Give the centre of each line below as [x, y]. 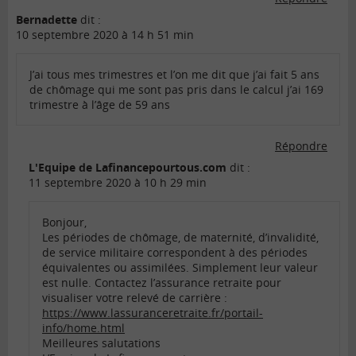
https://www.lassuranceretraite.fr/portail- [153, 312]
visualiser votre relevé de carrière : [135, 297]
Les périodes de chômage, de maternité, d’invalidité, [180, 237]
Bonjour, [64, 222]
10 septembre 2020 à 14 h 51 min [105, 34]
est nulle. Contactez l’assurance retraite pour [162, 282]
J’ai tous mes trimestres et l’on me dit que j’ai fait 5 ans [174, 74]
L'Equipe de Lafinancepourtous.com [128, 167]
